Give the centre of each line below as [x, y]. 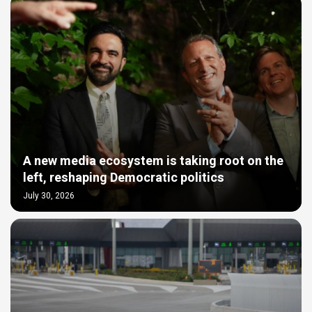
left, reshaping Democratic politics [124, 178]
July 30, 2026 [49, 195]
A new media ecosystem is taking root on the [153, 161]
